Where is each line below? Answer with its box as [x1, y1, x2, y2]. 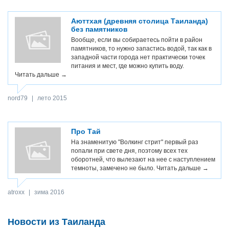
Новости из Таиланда [8, 217, 105, 227]
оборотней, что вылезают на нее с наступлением [71, 156, 215, 163]
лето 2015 [37, 95, 67, 102]
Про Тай [71, 127, 101, 135]
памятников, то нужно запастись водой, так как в [71, 45, 212, 52]
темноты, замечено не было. [71, 165, 156, 172]
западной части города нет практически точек [71, 54, 205, 61]
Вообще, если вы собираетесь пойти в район [71, 36, 202, 43]
